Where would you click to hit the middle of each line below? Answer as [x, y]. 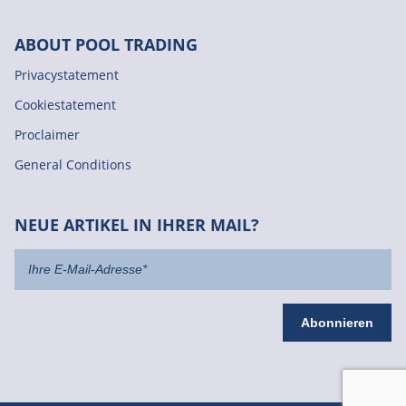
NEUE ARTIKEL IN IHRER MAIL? [137, 224]
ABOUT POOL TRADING [106, 44]
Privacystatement [67, 74]
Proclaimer [47, 134]
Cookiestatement [65, 104]
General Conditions [73, 164]
